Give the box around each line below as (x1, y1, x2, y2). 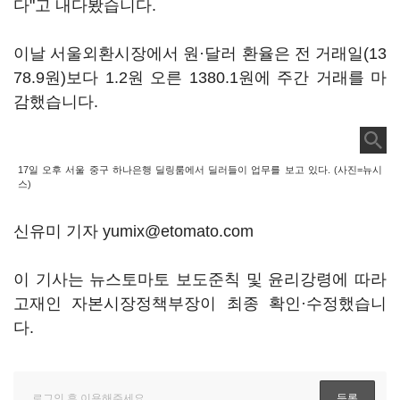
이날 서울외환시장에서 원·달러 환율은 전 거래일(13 (13, 45, 387, 62)
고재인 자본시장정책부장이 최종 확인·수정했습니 (13, 295, 387, 312)
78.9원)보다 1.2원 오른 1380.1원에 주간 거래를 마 (13, 69, 387, 87)
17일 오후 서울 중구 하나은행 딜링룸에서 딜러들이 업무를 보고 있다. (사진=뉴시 (18, 164, 382, 175)
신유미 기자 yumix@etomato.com (13, 222, 254, 240)
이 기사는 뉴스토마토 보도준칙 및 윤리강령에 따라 (13, 271, 387, 288)
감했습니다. (13, 93, 103, 111)
